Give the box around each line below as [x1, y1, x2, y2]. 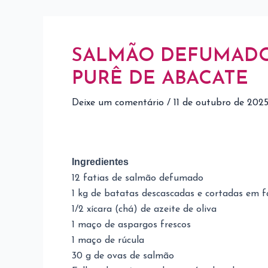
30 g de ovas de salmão [72, 251, 174, 261]
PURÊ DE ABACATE [72, 69, 248, 89]
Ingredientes [72, 157, 129, 167]
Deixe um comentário [72, 98, 164, 108]
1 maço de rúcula [72, 236, 144, 245]
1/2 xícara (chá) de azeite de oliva [72, 205, 217, 214]
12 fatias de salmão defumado [72, 173, 203, 183]
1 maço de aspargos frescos [72, 220, 191, 230]
